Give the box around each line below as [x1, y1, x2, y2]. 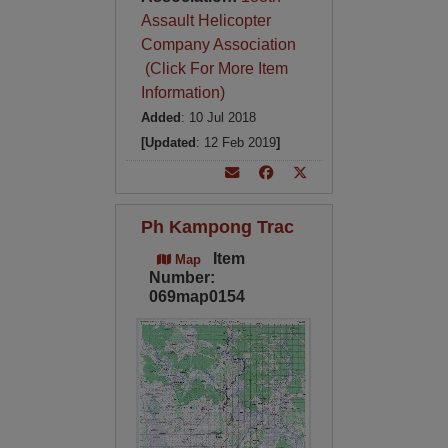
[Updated [140, 135, 196, 150]
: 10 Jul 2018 [180, 110, 256, 125]
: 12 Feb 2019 [195, 135, 276, 150]
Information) [140, 84, 225, 101]
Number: [148, 269, 215, 286]
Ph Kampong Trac [140, 216, 294, 237]
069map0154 [148, 288, 245, 305]
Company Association [140, 36, 296, 53]
